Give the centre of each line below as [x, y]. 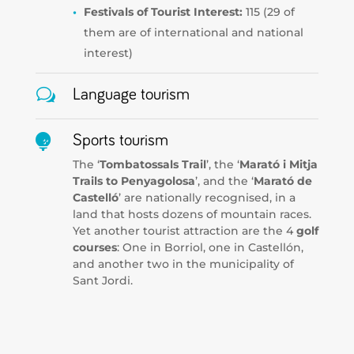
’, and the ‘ [224, 181]
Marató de [282, 181]
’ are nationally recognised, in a [207, 197]
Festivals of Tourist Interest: [163, 11]
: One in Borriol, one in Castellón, [210, 247]
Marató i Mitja [278, 164]
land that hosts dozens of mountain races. [192, 214]
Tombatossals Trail [153, 164]
